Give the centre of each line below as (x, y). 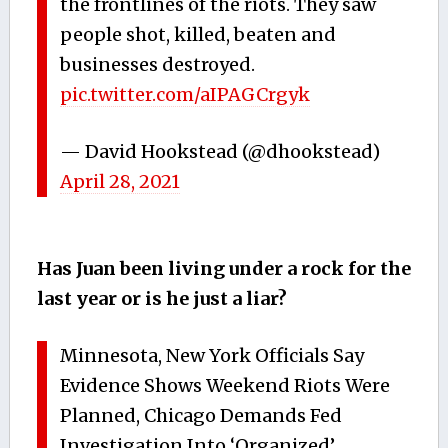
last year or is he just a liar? (161, 298)
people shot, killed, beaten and (198, 34)
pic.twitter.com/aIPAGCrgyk (185, 94)
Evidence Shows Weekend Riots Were (225, 385)
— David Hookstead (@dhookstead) (220, 151)
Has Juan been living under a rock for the (223, 268)
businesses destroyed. (158, 64)
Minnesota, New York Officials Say (212, 355)
